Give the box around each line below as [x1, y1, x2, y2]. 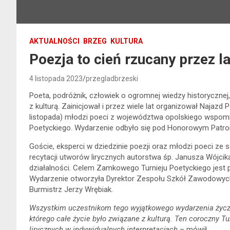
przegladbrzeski [86, 74, 138, 83]
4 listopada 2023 [29, 74, 83, 83]
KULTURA [110, 36, 143, 45]
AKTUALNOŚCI [29, 36, 80, 45]
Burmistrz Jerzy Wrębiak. [29, 184, 113, 194]
